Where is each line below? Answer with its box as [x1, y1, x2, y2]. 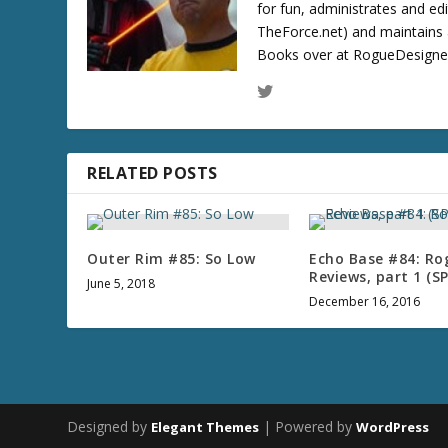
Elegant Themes [151, 418, 260, 437]
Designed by [67, 417, 152, 437]
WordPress [356, 418, 430, 437]
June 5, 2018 [87, 275, 156, 293]
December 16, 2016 [309, 293, 421, 311]
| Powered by [259, 417, 357, 437]
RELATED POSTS [87, 162, 218, 185]
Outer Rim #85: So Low [87, 249, 256, 269]
